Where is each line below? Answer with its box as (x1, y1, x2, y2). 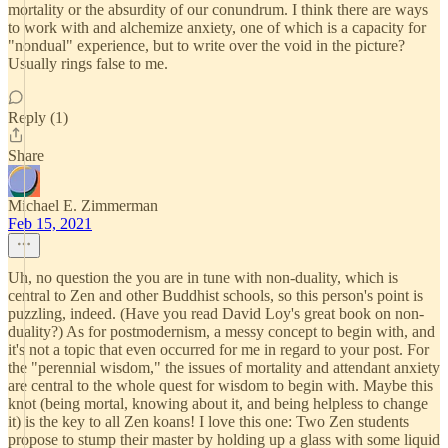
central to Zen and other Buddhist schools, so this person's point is (8, 287, 423, 304)
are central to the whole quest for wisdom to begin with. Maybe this (8, 377, 433, 394)
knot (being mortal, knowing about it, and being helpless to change (8, 395, 428, 412)
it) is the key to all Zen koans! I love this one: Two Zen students (8, 413, 409, 430)
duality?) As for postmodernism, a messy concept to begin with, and (8, 323, 435, 340)
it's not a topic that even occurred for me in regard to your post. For (8, 341, 429, 358)
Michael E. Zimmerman (8, 197, 158, 214)
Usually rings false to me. (8, 55, 168, 72)
